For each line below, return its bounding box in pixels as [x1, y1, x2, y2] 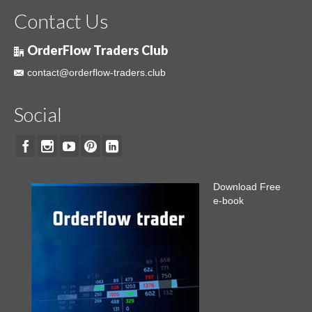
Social [14, 102, 62, 127]
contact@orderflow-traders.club [27, 67, 166, 79]
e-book [213, 195, 244, 207]
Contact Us [14, 9, 109, 33]
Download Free [213, 181, 281, 193]
